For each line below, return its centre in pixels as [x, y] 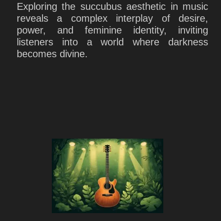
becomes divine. [52, 54]
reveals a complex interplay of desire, [112, 18]
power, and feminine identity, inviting [112, 30]
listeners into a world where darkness [112, 42]
